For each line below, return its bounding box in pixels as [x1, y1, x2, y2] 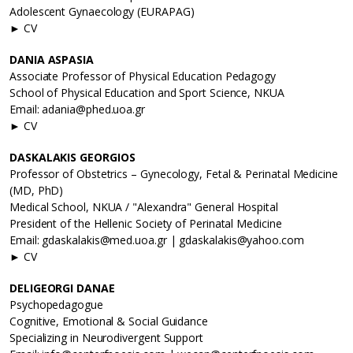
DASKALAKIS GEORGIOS [9, 150, 136, 165]
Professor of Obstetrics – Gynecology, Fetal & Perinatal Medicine [9, 166, 338, 182]
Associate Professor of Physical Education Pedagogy [9, 69, 276, 84]
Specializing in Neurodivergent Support [9, 330, 203, 346]
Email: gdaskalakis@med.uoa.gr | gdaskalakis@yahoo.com [9, 232, 304, 248]
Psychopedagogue [9, 297, 103, 313]
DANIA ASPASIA [9, 52, 94, 68]
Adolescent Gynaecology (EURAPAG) [9, 4, 195, 20]
